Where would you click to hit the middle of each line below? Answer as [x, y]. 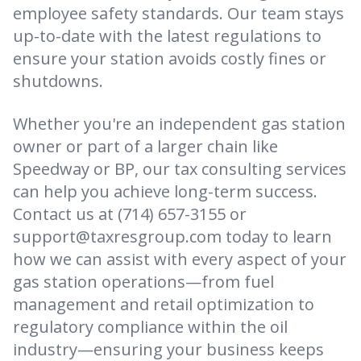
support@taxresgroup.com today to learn [172, 237]
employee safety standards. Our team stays [178, 14]
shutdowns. [58, 81]
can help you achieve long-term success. [165, 192]
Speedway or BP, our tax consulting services [180, 169]
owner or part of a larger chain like [145, 147]
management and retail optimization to [164, 305]
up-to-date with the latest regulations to [167, 36]
